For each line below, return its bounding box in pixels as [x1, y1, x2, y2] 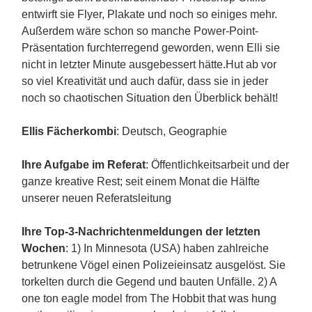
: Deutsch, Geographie [116, 125, 227, 137]
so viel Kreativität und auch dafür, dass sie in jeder [22, 75, 268, 87]
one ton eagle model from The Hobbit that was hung [22, 292, 276, 304]
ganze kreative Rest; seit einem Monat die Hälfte [22, 175, 260, 187]
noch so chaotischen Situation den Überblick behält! [22, 92, 278, 104]
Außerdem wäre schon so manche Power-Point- [22, 25, 258, 37]
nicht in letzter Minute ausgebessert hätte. [22, 58, 226, 70]
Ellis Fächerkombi [22, 125, 116, 137]
